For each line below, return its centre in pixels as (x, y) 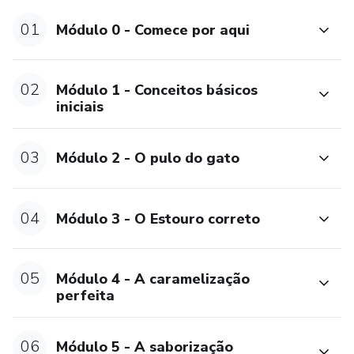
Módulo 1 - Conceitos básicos (157, 90)
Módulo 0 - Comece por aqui (153, 30)
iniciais (80, 106)
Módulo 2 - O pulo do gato (148, 158)
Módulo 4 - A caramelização (153, 279)
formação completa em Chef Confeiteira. (125, 19)
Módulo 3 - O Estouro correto (158, 218)
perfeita (86, 295)
